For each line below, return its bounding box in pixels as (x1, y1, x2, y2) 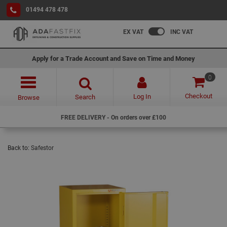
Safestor (31, 143, 54, 152)
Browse (17, 93, 40, 102)
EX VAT (123, 27, 143, 35)
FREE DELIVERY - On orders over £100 (61, 113, 166, 121)
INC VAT (170, 27, 193, 35)
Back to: (8, 143, 31, 152)
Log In (133, 92, 151, 101)
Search (75, 92, 95, 101)
